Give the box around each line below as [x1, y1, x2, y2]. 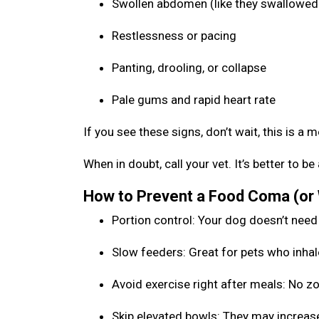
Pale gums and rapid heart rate [112, 93, 278, 107]
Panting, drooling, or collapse [112, 61, 269, 75]
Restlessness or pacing [112, 28, 239, 43]
